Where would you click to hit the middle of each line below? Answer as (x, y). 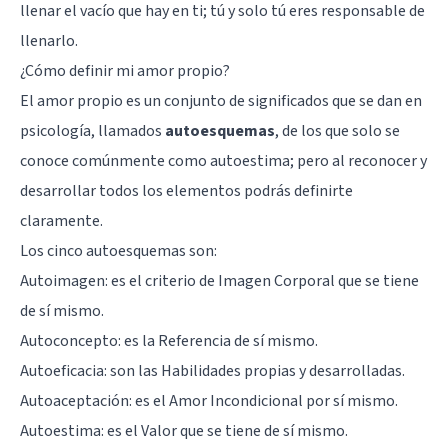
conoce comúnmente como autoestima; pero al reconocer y (223, 160)
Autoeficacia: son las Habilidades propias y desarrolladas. (212, 370)
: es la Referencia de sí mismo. (218, 340)
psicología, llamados (92, 130)
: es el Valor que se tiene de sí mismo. (224, 430)
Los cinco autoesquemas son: (118, 250)
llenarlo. (49, 40)
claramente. (61, 220)
